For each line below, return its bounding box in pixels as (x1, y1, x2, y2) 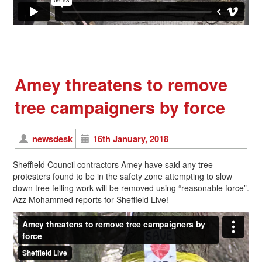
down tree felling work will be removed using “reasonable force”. (13, 181, 249, 194)
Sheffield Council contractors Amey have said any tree (13, 158, 213, 170)
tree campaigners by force (15, 95, 225, 119)
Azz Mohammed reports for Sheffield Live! (13, 193, 168, 205)
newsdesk (32, 132, 73, 145)
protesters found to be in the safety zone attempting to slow (13, 170, 232, 182)
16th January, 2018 (93, 132, 169, 145)
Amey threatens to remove (15, 72, 227, 96)
